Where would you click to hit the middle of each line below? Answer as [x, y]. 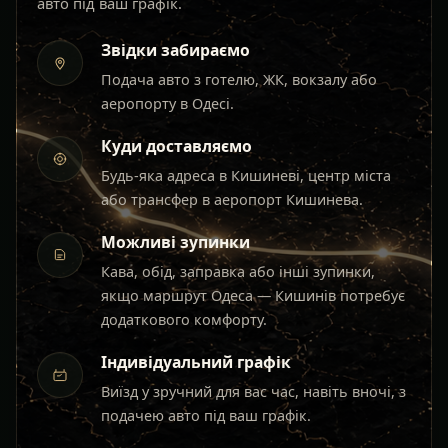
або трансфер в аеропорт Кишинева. [232, 200]
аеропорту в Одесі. [167, 104]
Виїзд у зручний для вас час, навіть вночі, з [253, 392]
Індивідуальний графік [196, 362]
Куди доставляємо [176, 146]
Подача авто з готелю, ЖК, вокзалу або [239, 80]
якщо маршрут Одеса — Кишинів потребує [253, 296]
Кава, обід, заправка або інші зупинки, [238, 272]
